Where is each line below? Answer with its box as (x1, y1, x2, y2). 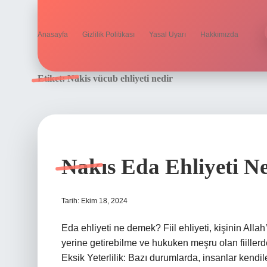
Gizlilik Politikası (82, 30, 135, 39)
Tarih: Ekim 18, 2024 (61, 197, 128, 205)
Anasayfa (38, 30, 68, 39)
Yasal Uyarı (149, 30, 186, 39)
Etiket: (38, 73, 67, 83)
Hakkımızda (200, 30, 238, 39)
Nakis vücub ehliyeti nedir (67, 73, 173, 83)
